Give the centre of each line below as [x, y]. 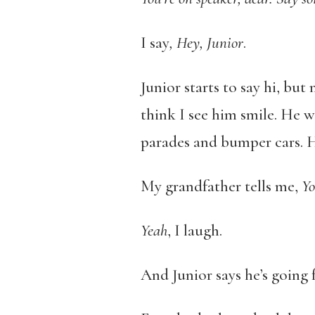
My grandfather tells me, [219, 186]
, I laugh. [194, 230]
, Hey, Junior [206, 43]
